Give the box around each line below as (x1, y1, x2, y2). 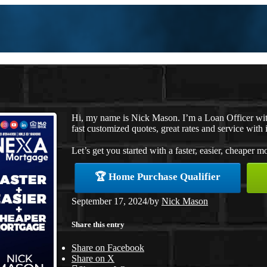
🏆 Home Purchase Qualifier (95, 170, 221, 182)
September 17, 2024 (72, 195, 147, 206)
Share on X (72, 253, 114, 264)
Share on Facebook (72, 243, 144, 253)
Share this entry (72, 219, 125, 229)
